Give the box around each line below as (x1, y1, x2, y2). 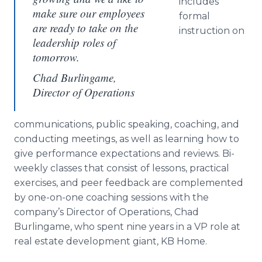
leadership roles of (33, 35, 116, 50)
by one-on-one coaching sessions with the (14, 192, 209, 203)
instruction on (179, 25, 244, 36)
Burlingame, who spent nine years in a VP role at (14, 221, 240, 232)
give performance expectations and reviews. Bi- (14, 148, 235, 159)
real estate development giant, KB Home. (14, 236, 207, 247)
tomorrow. (33, 50, 80, 64)
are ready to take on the (33, 20, 138, 35)
